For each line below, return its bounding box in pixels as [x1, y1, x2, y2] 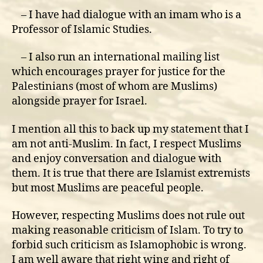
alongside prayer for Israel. [12, 95, 147, 108]
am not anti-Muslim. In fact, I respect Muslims [12, 137, 241, 151]
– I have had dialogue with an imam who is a [12, 8, 241, 22]
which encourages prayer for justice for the [12, 65, 225, 79]
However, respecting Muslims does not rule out [12, 209, 245, 222]
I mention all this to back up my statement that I [12, 122, 249, 136]
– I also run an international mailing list [12, 50, 220, 64]
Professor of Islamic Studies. [12, 22, 152, 36]
